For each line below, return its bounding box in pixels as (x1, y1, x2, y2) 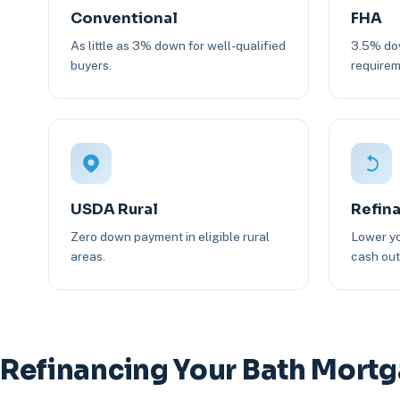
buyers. (70, 58, 112, 73)
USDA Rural (70, 200, 158, 220)
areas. (70, 249, 105, 264)
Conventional (70, 9, 178, 29)
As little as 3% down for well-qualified (70, 38, 286, 54)
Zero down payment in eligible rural (70, 229, 270, 245)
